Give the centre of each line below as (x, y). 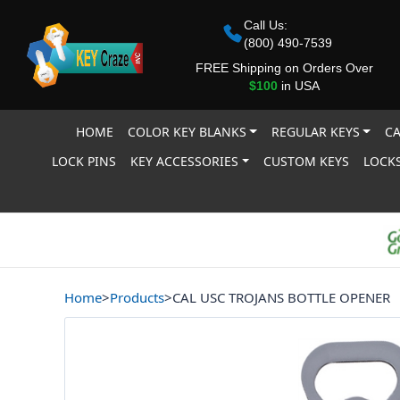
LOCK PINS (84, 161)
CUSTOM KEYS (307, 161)
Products (137, 297)
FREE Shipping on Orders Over (284, 67)
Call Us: (266, 25)
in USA (298, 85)
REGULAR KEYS (315, 132)
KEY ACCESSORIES (185, 161)
